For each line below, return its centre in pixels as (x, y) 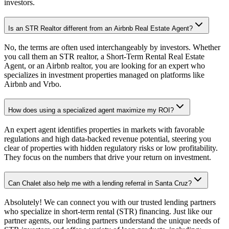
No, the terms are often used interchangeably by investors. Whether (112, 48)
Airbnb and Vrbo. (33, 84)
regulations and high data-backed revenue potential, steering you (108, 139)
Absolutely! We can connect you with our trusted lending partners (110, 202)
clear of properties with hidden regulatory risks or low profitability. (111, 148)
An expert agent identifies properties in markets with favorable (104, 129)
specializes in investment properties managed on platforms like (104, 75)
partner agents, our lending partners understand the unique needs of (112, 221)
